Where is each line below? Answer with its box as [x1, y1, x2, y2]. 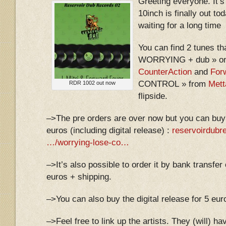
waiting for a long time [138, 21, 221, 30]
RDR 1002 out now [69, 80, 116, 86]
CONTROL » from [138, 79, 208, 89]
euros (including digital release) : [46, 126, 172, 135]
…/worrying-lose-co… [46, 138, 129, 147]
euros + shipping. [46, 172, 111, 182]
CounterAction [138, 67, 192, 77]
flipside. [138, 91, 167, 101]
